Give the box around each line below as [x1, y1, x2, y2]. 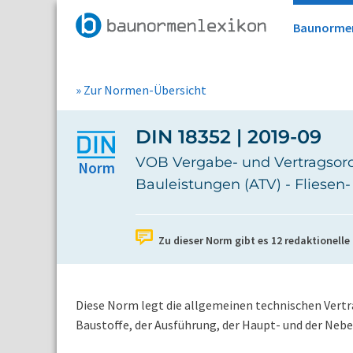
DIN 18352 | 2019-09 [136, 125, 321, 148]
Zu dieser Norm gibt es [158, 233, 271, 247]
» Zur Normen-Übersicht [76, 82, 206, 98]
